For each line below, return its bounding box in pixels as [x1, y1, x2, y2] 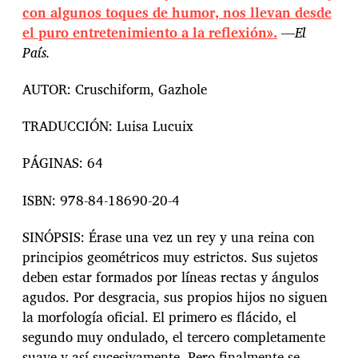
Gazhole [158, 78, 207, 100]
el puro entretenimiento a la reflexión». [22, 21, 277, 43]
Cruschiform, [75, 78, 158, 100]
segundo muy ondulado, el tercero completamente [22, 325, 325, 348]
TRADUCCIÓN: [22, 115, 113, 137]
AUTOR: [22, 78, 75, 100]
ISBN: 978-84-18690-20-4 [22, 189, 180, 211]
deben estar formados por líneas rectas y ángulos [22, 265, 319, 288]
